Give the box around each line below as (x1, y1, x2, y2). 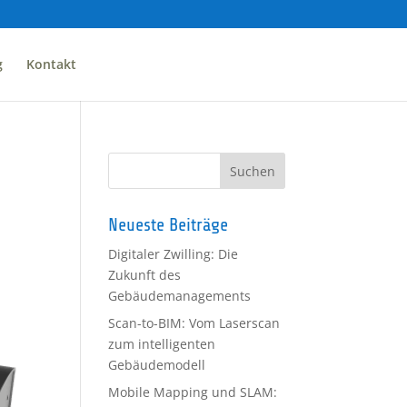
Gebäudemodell (108, 356, 206, 373)
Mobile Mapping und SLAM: (108, 383, 278, 401)
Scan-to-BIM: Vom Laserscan (108, 314, 281, 332)
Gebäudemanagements (108, 287, 252, 304)
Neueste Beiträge (108, 214, 229, 235)
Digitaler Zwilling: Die (108, 245, 239, 263)
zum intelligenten (108, 335, 216, 352)
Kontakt (26, 55, 77, 73)
